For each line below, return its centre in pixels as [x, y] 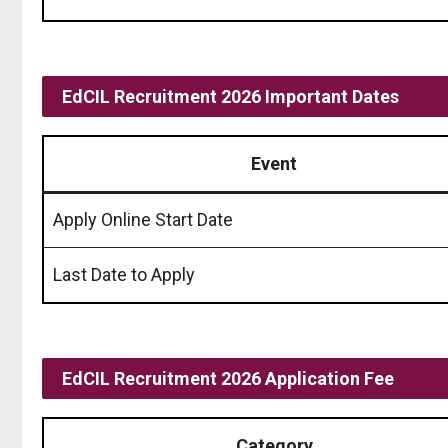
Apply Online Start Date [143, 219]
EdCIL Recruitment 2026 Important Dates [230, 96]
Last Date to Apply [124, 274]
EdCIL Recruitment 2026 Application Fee [228, 378]
